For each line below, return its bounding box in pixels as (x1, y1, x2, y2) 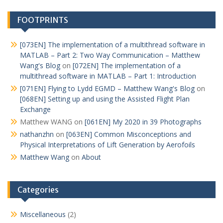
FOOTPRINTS (17, 15, 68, 25)
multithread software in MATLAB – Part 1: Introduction (20, 71, 196, 81)
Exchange (20, 105, 51, 114)
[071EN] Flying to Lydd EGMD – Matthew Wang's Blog (20, 84, 195, 93)
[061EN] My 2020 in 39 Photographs (85, 117, 202, 126)
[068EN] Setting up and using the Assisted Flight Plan (20, 94, 190, 104)
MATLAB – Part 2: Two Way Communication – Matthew (20, 50, 200, 60)
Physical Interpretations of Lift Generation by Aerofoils (20, 140, 195, 149)
